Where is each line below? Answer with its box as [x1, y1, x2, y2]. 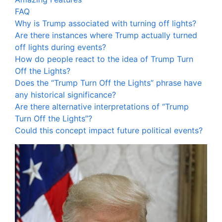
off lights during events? [15, 42, 106, 52]
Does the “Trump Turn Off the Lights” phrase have [15, 78, 202, 88]
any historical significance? [15, 90, 116, 100]
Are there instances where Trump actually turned [15, 30, 197, 40]
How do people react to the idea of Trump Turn [15, 54, 193, 64]
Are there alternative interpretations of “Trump [15, 102, 189, 111]
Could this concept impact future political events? [15, 125, 203, 135]
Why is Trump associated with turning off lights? [15, 18, 196, 28]
